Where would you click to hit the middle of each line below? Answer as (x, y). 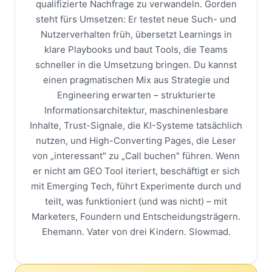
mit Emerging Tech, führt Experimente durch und (136, 186)
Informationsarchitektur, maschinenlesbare (136, 110)
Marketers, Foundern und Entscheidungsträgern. (136, 216)
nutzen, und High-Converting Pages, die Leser (136, 140)
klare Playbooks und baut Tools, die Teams (136, 49)
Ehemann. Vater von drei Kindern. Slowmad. (136, 231)
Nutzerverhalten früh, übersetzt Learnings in (136, 34)
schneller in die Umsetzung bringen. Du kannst (136, 64)
